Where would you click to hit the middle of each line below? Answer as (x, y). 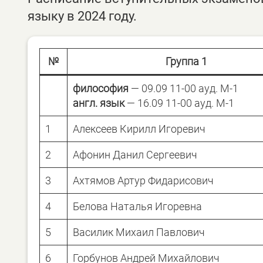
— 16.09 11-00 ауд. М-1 (179, 103)
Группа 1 (186, 61)
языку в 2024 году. (82, 16)
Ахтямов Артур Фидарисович (143, 180)
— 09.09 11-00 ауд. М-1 (185, 88)
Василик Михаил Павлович (139, 232)
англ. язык (99, 103)
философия (102, 88)
